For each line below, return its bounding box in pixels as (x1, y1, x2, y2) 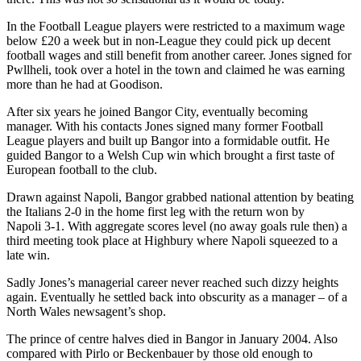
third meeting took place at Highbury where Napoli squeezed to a (6, 233, 338, 247)
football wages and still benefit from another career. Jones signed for (6, 48, 351, 62)
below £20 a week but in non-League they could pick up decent (6, 33, 330, 48)
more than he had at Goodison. (6, 77, 163, 91)
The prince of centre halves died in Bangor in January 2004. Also (6, 331, 338, 346)
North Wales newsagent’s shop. (6, 304, 166, 318)
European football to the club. (6, 162, 157, 176)
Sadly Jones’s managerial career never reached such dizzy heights (6, 275, 338, 289)
